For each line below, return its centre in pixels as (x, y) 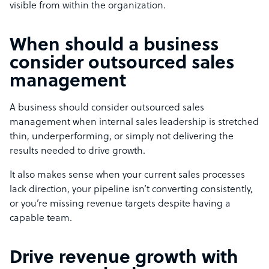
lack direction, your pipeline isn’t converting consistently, (131, 190)
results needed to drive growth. (77, 152)
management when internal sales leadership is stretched (134, 123)
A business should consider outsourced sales (107, 108)
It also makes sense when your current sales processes (127, 176)
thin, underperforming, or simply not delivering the (122, 137)
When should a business (114, 46)
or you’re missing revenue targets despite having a (120, 204)
